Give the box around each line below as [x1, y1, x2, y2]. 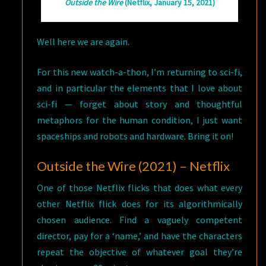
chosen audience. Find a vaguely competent [37, 214, 242, 226]
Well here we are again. [37, 36, 130, 48]
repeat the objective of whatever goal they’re [37, 246, 242, 258]
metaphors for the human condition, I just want [37, 114, 242, 126]
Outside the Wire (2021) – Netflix [37, 158, 230, 175]
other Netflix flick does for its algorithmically [37, 198, 242, 210]
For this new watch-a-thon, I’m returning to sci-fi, [37, 66, 242, 78]
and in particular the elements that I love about [37, 82, 242, 94]
